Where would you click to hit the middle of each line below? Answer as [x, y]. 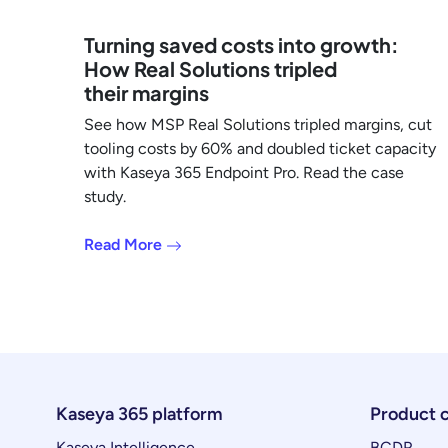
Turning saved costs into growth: [241, 44]
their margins [150, 92]
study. [105, 196]
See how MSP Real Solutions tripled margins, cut [258, 124]
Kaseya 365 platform [139, 413]
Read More [125, 244]
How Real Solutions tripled [210, 68]
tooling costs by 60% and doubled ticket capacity [260, 148]
